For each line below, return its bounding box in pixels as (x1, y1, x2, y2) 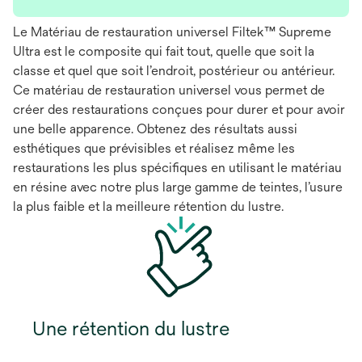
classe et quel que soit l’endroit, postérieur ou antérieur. (13, 62, 335, 78)
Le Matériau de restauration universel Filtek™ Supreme (13, 23, 331, 40)
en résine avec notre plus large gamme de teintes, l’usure (13, 179, 343, 195)
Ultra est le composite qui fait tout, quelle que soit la (13, 43, 314, 59)
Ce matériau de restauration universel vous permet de (13, 82, 325, 98)
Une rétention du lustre (32, 316, 229, 339)
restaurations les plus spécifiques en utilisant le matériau (13, 159, 342, 175)
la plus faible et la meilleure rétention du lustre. (13, 198, 284, 214)
